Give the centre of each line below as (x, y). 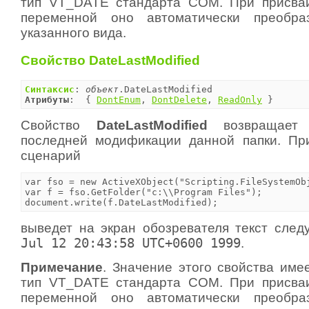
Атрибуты (47, 99)
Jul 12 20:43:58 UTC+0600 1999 (131, 243)
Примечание (62, 267)
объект (102, 89)
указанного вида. (73, 33)
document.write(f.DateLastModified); (121, 202)
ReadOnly (240, 99)
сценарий (51, 155)
